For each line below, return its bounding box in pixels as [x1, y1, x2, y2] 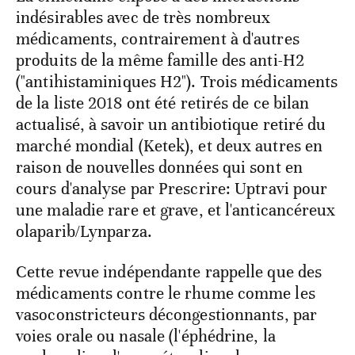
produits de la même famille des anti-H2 [16, 49, 304, 71]
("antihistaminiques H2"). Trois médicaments [16, 71, 338, 92]
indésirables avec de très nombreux [16, 6, 271, 28]
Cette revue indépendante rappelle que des [16, 261, 323, 282]
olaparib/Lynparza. [16, 220, 152, 242]
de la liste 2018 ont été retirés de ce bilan [16, 92, 310, 113]
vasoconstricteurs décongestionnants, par [16, 303, 318, 325]
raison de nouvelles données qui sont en [16, 156, 303, 177]
